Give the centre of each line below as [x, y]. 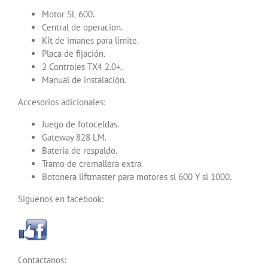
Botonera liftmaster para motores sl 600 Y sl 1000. [137, 176]
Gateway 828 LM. [74, 137]
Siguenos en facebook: [61, 199]
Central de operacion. [82, 27]
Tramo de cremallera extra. [92, 163]
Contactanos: [42, 260]
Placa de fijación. [74, 53]
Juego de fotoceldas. [80, 124]
